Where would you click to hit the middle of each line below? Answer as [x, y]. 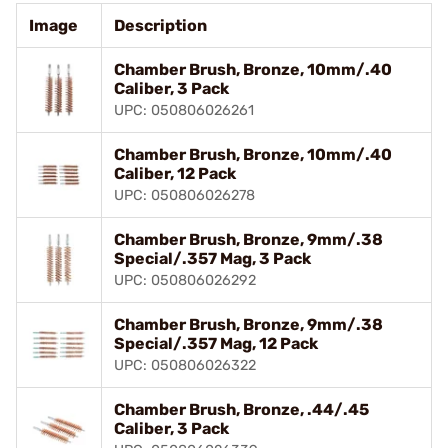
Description [160, 25]
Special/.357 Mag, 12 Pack [216, 343]
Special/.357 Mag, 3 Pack [212, 258]
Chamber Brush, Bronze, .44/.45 [241, 409]
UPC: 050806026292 [185, 280]
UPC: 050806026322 [185, 365]
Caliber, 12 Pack [175, 173]
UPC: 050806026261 [184, 110]
